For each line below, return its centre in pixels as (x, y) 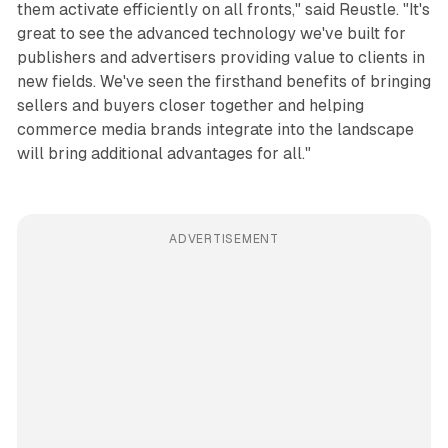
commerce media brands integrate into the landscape (215, 130)
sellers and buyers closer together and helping (190, 106)
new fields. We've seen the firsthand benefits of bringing (223, 82)
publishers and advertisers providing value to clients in (220, 58)
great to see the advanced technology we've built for (211, 34)
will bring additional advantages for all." (163, 154)
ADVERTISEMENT (224, 239)
